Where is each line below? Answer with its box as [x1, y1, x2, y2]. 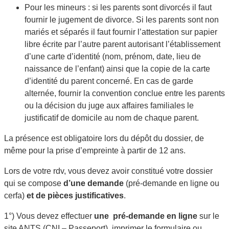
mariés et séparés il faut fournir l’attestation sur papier [25, 27, 217, 36]
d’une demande [63, 178, 124, 188]
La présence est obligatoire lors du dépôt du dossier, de [4, 133, 204, 143]
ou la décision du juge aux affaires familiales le [25, 101, 194, 110]
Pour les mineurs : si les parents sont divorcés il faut [25, 3, 212, 12]
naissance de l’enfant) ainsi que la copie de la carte [25, 64, 210, 73]
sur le [199, 211, 219, 220]
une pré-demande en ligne [94, 211, 197, 220]
